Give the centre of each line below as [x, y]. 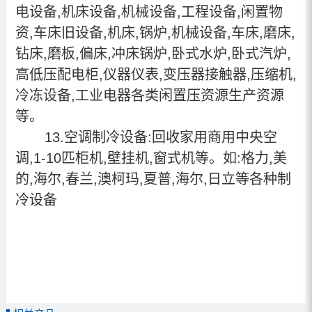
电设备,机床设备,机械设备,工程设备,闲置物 [149, 11]
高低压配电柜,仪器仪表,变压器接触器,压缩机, [156, 74]
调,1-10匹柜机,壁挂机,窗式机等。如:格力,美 [151, 158]
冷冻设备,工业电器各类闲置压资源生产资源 [149, 95]
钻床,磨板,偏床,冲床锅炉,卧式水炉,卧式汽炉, [153, 53]
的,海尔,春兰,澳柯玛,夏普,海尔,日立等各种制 [153, 179]
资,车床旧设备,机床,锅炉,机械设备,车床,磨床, [155, 32]
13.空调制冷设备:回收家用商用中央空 [156, 137]
